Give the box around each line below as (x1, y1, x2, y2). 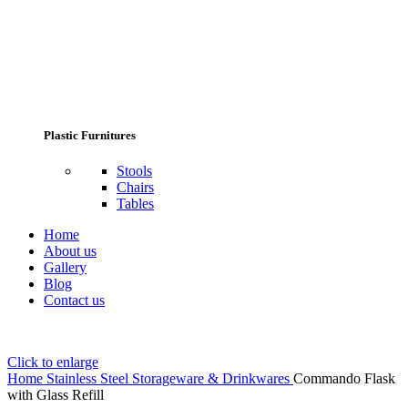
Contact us (44, 291, 105, 308)
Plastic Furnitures (44, 127, 136, 142)
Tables (117, 195, 154, 211)
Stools (117, 162, 152, 178)
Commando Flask (293, 370, 395, 386)
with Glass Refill (7, 386, 104, 403)
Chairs (117, 178, 154, 195)
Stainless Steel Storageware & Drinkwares (46, 370, 293, 386)
